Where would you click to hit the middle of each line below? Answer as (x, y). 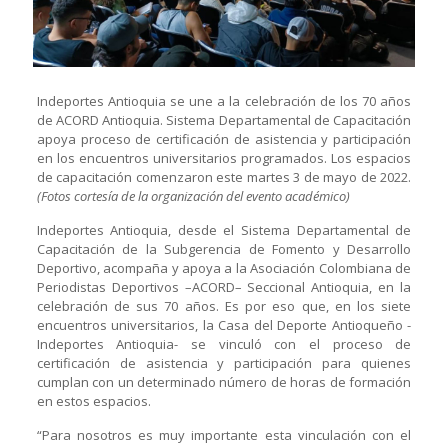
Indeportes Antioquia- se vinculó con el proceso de (224, 343)
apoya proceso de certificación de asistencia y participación (224, 138)
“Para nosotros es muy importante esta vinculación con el (224, 434)
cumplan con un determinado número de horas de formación (224, 381)
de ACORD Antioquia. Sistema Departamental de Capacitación (224, 119)
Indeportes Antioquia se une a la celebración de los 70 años (224, 100)
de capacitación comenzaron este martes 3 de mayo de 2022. (224, 176)
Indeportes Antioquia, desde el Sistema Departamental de (224, 229)
